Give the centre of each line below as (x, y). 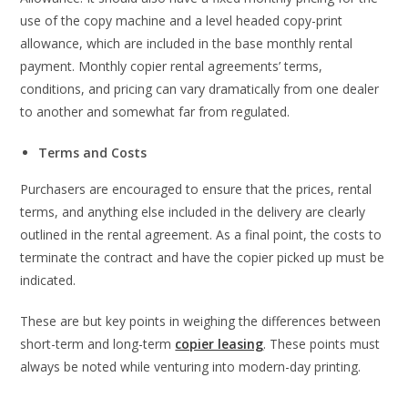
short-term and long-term (98, 344)
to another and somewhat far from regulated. (155, 112)
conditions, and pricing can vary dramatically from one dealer (200, 89)
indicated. (48, 280)
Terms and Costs (93, 153)
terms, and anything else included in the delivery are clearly (193, 212)
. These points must (322, 344)
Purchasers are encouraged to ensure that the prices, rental (196, 189)
